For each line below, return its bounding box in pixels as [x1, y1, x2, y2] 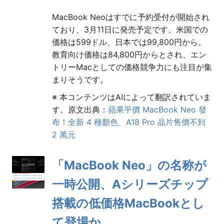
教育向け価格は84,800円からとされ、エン [52, 49, 206, 60]
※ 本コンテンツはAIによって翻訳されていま [52, 92, 211, 102]
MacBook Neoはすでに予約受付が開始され [52, 12, 209, 22]
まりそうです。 [52, 74, 108, 85]
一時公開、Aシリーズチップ [52, 177, 208, 192]
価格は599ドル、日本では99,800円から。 [52, 37, 206, 47]
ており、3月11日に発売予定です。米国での [52, 24, 208, 35]
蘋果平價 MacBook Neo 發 [108, 104, 206, 115]
